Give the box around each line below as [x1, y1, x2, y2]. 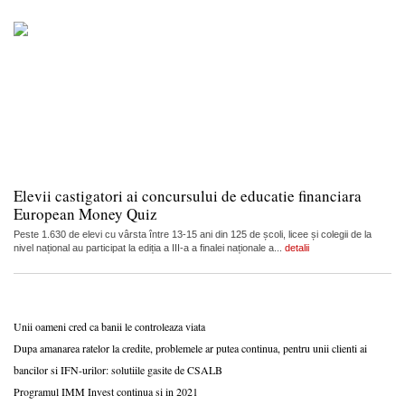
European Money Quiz [14, 202, 157, 224]
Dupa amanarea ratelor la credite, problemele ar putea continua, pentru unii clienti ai [14, 340, 367, 355]
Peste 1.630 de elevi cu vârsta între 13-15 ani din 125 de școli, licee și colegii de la [14, 228, 372, 240]
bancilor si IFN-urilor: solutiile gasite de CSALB [14, 362, 222, 377]
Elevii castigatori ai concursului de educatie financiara [14, 184, 362, 206]
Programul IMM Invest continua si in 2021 [14, 383, 198, 399]
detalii [285, 241, 309, 253]
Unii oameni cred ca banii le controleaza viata [14, 318, 205, 334]
